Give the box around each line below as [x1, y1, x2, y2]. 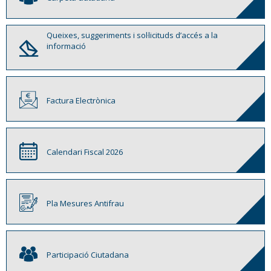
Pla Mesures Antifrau [47, 198, 125, 209]
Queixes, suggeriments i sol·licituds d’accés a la [47, 30, 218, 41]
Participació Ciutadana [47, 249, 129, 261]
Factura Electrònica [47, 95, 116, 106]
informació [47, 41, 87, 52]
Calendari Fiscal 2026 [47, 146, 123, 158]
